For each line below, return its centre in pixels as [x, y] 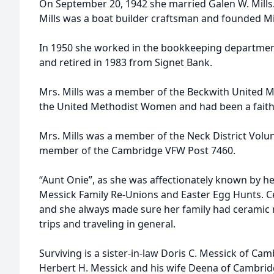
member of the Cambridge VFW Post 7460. [137, 150]
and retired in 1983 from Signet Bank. [126, 62]
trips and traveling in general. [107, 224]
